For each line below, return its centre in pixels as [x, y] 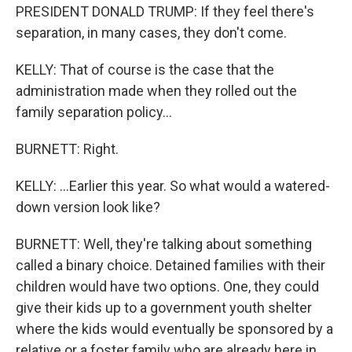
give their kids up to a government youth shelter [164, 308]
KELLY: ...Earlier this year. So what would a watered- [173, 186]
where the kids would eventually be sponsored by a [174, 329]
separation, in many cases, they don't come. [151, 33]
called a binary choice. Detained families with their [170, 265]
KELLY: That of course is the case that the [145, 70]
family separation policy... [94, 112]
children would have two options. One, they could [167, 286]
